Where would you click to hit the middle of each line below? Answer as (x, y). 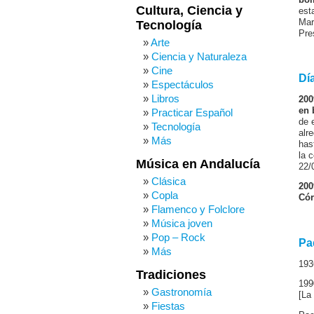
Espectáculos (183, 84)
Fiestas (168, 306)
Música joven (182, 223)
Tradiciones (171, 275)
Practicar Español (192, 112)
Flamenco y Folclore (198, 209)
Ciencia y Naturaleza (199, 56)
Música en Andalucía (198, 164)
